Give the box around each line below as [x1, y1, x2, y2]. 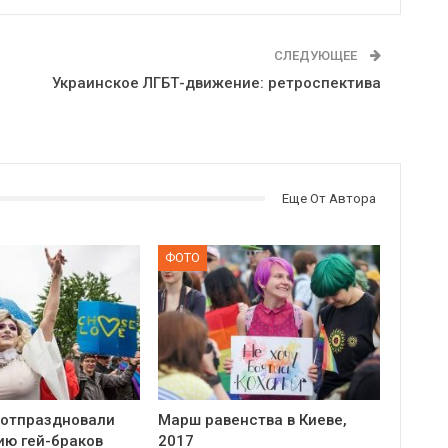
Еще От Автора [281, 190, 376, 206]
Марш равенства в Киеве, [158, 411, 348, 430]
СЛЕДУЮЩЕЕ [273, 47, 360, 63]
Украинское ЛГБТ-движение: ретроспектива [51, 73, 381, 92]
